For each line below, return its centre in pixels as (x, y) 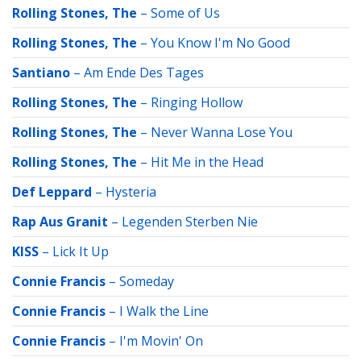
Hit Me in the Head (207, 162)
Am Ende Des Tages (144, 73)
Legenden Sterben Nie (190, 222)
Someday (147, 281)
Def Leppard (52, 192)
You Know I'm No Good (220, 43)
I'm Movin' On (161, 341)
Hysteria (131, 192)
